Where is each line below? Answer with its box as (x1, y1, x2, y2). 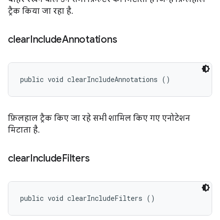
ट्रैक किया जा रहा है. (8, 6, 71, 16)
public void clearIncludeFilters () (20, 193, 155, 203)
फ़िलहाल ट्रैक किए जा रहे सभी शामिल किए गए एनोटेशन (8, 113, 190, 123)
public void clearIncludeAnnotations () (20, 75, 170, 84)
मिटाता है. (8, 125, 38, 135)
